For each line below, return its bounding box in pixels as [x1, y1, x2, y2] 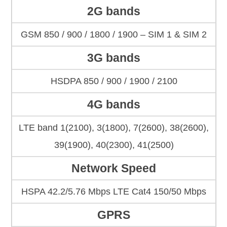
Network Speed [71, 162, 156, 175]
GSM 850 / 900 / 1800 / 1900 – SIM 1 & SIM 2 [21, 29, 207, 40]
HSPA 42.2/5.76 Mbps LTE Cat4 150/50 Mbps [21, 186, 206, 197]
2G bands [87, 5, 140, 18]
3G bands [87, 51, 140, 65]
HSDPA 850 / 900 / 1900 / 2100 [50, 76, 177, 87]
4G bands [87, 98, 140, 111]
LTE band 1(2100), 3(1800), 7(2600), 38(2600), [19, 123, 209, 133]
